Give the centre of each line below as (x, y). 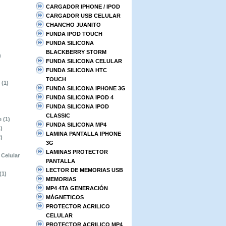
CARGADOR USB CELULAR (83, 16)
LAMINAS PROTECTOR (77, 152)
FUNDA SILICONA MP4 (76, 125)
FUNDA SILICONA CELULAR (84, 61)
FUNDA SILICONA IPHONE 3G (86, 88)
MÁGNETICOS (65, 197)
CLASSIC (58, 116)
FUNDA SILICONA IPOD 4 (80, 97)
